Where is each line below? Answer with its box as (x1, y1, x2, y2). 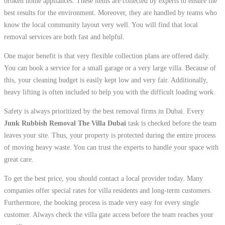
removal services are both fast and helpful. (4, 33, 125, 41)
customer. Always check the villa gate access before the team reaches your (4, 210, 213, 218)
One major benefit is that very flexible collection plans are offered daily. (4, 52, 210, 60)
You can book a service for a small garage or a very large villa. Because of (4, 64, 216, 72)
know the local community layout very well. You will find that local (4, 21, 198, 29)
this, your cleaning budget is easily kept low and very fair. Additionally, (4, 76, 208, 84)
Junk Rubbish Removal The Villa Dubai (4, 119, 126, 127)
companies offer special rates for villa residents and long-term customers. (4, 186, 212, 194)
